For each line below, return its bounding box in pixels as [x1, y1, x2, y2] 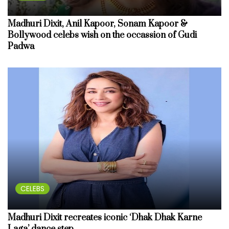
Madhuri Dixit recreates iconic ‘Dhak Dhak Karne [8, 212, 202, 224]
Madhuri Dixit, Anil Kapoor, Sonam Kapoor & [8, 18, 188, 30]
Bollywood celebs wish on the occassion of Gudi [8, 29, 197, 41]
